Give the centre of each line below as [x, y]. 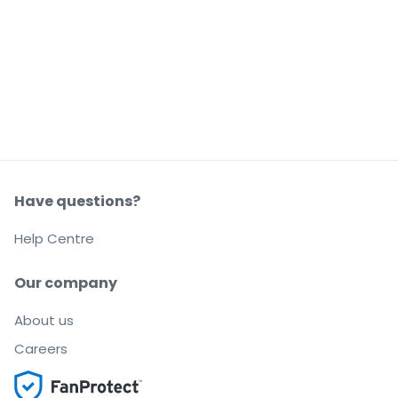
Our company [66, 283]
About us [44, 321]
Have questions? [77, 202]
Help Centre [54, 239]
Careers [41, 349]
